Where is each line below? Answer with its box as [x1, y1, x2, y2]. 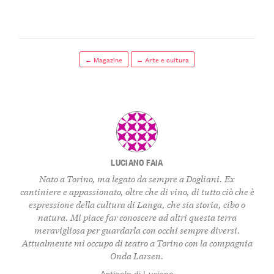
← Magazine [85, 54, 123, 65]
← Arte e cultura [136, 54, 189, 65]
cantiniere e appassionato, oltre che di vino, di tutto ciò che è [20, 184, 254, 198]
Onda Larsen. [110, 248, 164, 262]
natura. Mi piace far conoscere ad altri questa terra [37, 210, 237, 223]
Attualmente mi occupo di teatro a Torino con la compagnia [21, 235, 253, 249]
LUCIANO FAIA [111, 155, 163, 169]
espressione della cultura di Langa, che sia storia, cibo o [29, 197, 245, 210]
